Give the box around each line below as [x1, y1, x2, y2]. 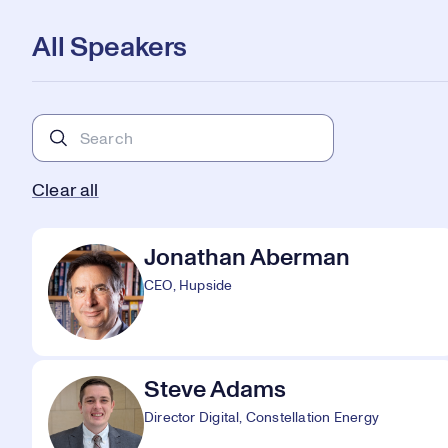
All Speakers [32, 34, 188, 62]
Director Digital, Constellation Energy [144, 411, 379, 425]
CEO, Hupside [144, 279, 233, 293]
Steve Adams [144, 378, 286, 402]
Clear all [32, 182, 99, 200]
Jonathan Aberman [144, 246, 350, 270]
